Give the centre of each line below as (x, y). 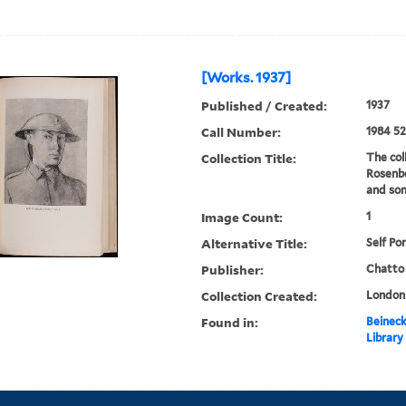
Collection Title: (249, 159)
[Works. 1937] (246, 78)
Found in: (230, 323)
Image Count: (242, 217)
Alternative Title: (255, 244)
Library (384, 338)
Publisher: (233, 270)
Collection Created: (260, 296)
